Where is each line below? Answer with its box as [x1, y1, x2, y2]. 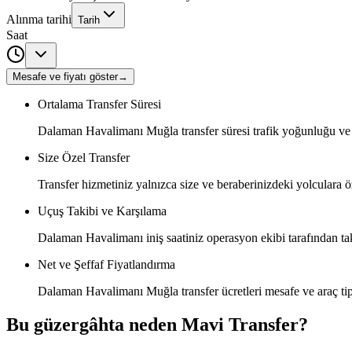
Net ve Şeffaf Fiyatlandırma [38, 257, 175, 271]
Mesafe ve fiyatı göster [13, 70, 118, 82]
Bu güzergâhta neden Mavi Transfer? [6, 313, 308, 335]
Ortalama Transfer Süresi [38, 97, 161, 111]
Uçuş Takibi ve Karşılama [38, 203, 167, 218]
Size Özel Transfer [38, 150, 130, 164]
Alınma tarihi [6, 12, 71, 26]
